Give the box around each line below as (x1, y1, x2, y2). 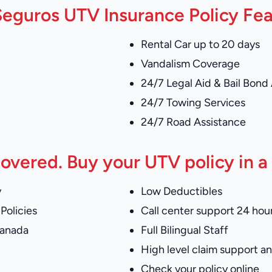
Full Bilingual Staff (141, 223, 228, 237)
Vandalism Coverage (141, 57, 240, 70)
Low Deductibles (141, 185, 222, 198)
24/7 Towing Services (141, 96, 245, 109)
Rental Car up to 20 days (141, 38, 260, 51)
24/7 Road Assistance (141, 115, 246, 129)
